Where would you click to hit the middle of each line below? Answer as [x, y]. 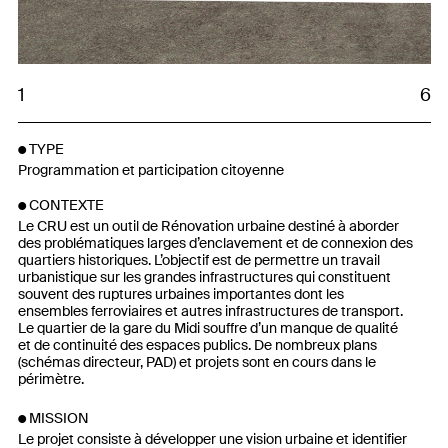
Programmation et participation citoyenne [150, 170]
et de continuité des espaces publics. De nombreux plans [197, 345]
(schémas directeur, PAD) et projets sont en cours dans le [196, 362]
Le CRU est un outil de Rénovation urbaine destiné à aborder [208, 226]
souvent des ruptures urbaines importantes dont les [180, 294]
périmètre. [50, 379]
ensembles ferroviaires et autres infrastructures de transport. [210, 311]
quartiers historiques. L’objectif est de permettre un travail [198, 260]
